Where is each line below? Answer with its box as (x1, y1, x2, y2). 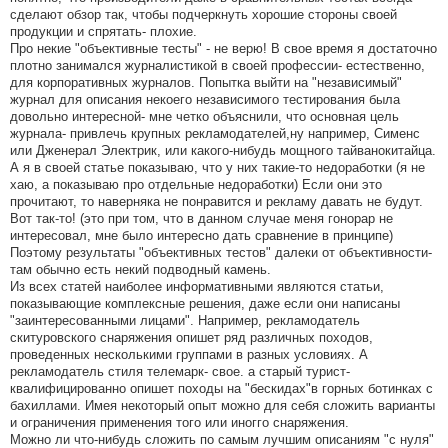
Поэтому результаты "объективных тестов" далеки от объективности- (10, 245, 432, 261)
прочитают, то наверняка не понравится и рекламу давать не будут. (10, 194, 423, 210)
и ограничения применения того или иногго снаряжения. (10, 415, 349, 431)
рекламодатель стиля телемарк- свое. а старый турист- (10, 364, 350, 380)
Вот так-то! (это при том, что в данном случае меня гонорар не (10, 211, 393, 227)
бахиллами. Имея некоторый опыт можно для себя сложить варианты (10, 398, 435, 414)
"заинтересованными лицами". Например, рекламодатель (10, 313, 360, 329)
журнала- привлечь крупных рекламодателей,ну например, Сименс (10, 126, 420, 142)
